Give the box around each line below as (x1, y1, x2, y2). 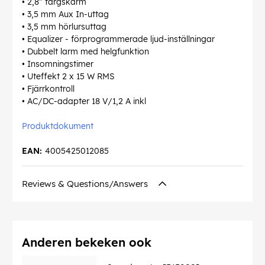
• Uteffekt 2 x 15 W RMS (22, 71, 115, 82)
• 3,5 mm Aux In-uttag (22, 9, 109, 20)
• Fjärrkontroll (22, 83, 75, 95)
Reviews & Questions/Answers (22, 178, 150, 190)
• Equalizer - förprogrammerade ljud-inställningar (22, 34, 215, 45)
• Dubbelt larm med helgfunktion (22, 46, 149, 57)
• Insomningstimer (22, 59, 93, 70)
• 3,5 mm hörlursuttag (22, 21, 106, 33)
